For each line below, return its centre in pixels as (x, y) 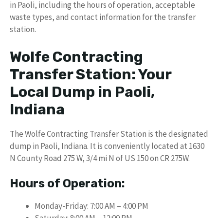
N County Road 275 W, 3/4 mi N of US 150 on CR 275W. (100, 158)
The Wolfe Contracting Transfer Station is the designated (109, 134)
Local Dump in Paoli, (82, 92)
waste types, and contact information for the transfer (103, 17)
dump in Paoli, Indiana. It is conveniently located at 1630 (107, 146)
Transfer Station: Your (91, 74)
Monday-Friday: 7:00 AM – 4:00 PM (91, 206)
